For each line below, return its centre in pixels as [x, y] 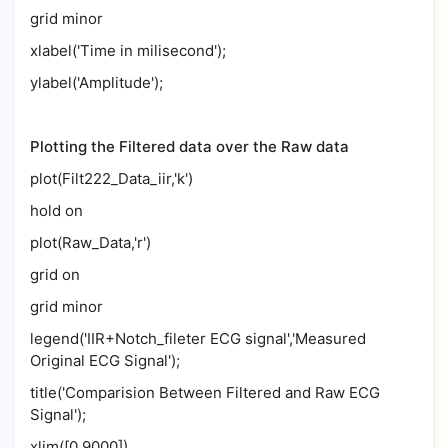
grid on [55, 274]
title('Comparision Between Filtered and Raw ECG [205, 392]
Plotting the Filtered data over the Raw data [189, 146]
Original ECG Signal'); [105, 360]
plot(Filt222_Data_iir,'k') [111, 178]
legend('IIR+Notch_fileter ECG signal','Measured [198, 338]
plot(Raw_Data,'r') [90, 242]
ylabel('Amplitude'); [96, 82]
